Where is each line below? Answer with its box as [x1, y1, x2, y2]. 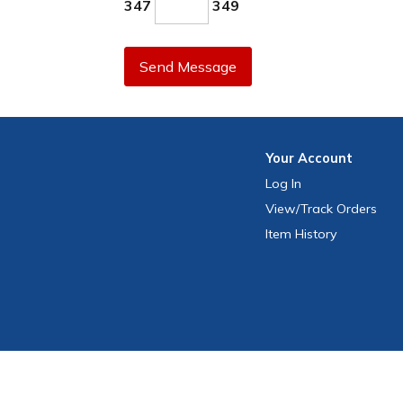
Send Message [139, 58, 237, 76]
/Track [296, 201, 334, 218]
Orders [333, 201, 378, 218]
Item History [265, 226, 338, 243]
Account [298, 150, 354, 167]
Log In [265, 175, 302, 193]
